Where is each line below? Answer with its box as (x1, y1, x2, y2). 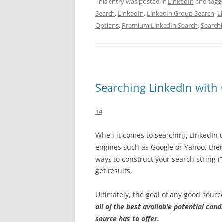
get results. (95, 166, 132, 175)
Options (95, 20, 119, 30)
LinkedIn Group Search (147, 8, 214, 18)
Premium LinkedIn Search (122, 20, 198, 30)
